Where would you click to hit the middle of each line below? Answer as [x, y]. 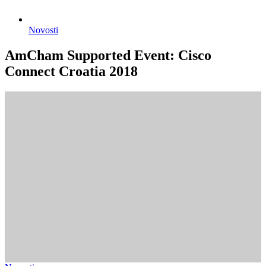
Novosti [43, 30]
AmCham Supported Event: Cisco [108, 55]
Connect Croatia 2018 [71, 71]
